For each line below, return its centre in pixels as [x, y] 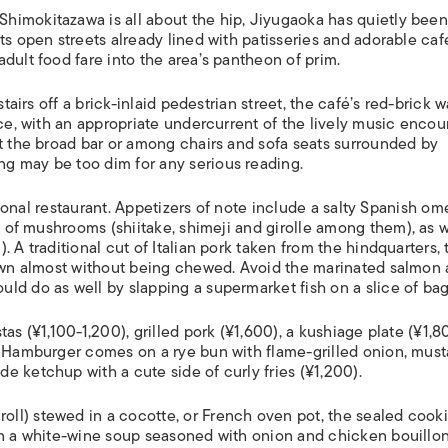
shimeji [205, 227]
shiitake [143, 227]
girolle [289, 227]
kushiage [331, 331]
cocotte [147, 415]
